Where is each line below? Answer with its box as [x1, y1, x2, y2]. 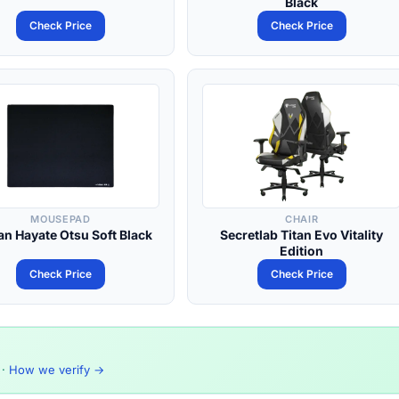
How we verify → [9, 362, 104, 377]
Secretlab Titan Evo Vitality [220, 227, 384, 242]
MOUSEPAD [30, 213, 91, 225]
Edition [280, 243, 324, 258]
